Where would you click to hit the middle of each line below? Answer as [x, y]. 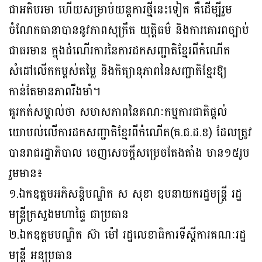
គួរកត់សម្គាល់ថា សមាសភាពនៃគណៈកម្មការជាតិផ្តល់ [118, 113]
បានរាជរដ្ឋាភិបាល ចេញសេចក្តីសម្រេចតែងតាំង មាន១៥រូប [129, 154]
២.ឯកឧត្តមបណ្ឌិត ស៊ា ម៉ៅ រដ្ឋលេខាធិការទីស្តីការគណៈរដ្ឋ [127, 235]
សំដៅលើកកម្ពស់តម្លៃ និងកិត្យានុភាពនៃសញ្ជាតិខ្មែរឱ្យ [118, 72]
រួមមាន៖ [26, 174]
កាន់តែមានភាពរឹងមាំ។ [55, 92]
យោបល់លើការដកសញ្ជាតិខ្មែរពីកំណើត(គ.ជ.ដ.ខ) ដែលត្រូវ [130, 133]
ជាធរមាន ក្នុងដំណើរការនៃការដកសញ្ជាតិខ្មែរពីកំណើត [120, 51]
